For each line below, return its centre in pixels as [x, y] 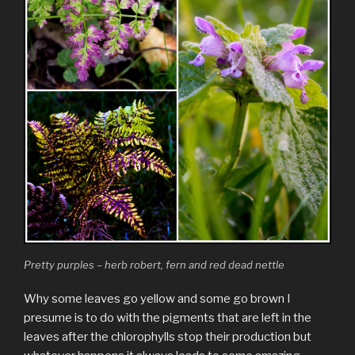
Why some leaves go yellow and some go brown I [157, 298]
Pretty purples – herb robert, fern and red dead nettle [154, 265]
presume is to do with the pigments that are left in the [168, 317]
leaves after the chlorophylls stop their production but [168, 336]
